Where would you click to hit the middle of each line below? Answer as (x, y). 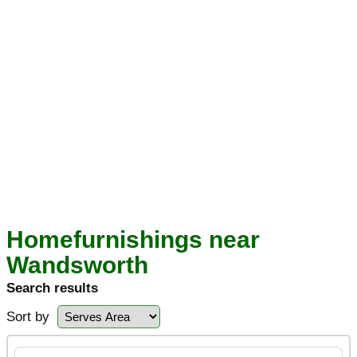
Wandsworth (77, 265)
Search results (52, 288)
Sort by (28, 317)
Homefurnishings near (133, 239)
